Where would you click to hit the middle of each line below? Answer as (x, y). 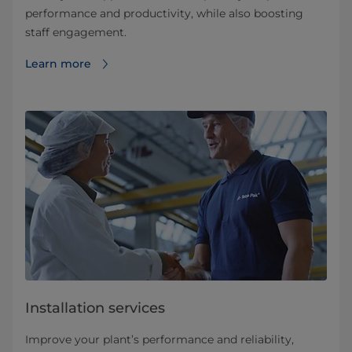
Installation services (95, 308)
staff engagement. (76, 33)
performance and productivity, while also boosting (164, 14)
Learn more (58, 64)
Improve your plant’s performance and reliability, (159, 340)
